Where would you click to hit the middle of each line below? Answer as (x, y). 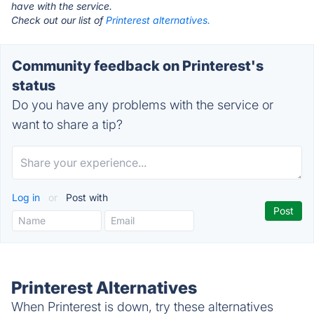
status (34, 86)
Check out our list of (59, 20)
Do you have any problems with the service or (143, 105)
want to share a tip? (67, 124)
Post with (86, 197)
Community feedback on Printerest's (138, 66)
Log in (27, 197)
